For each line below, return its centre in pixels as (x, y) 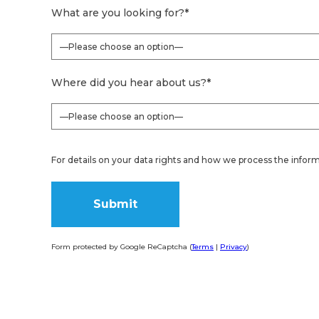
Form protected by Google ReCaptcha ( (121, 246)
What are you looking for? (118, 12)
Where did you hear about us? (129, 82)
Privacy (234, 246)
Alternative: (84, 259)
